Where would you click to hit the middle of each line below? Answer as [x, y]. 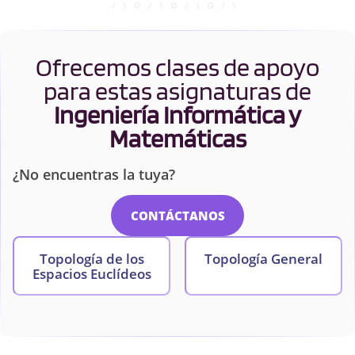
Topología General [263, 258]
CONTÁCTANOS [177, 215]
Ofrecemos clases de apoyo [177, 67]
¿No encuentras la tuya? [94, 174]
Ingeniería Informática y [177, 114]
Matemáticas [177, 138]
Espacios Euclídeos [92, 273]
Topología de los [92, 258]
